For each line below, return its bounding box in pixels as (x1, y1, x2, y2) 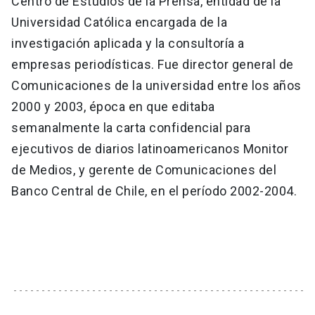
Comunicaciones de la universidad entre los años (11, 77, 302, 93)
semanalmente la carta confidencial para (11, 120, 251, 135)
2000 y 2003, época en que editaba (11, 98, 215, 114)
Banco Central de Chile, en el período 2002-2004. (11, 183, 297, 198)
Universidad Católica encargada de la (11, 14, 227, 30)
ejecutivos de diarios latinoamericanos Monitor (11, 141, 288, 156)
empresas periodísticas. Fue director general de (11, 56, 294, 72)
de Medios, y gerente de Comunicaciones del (11, 162, 276, 177)
